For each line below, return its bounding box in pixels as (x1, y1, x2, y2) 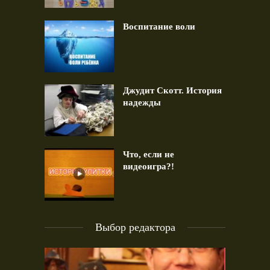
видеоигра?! (123, 162, 174, 172)
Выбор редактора (95, 221, 175, 233)
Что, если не (123, 149, 174, 160)
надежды (123, 98, 161, 108)
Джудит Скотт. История (123, 86, 222, 96)
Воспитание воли (123, 21, 195, 31)
